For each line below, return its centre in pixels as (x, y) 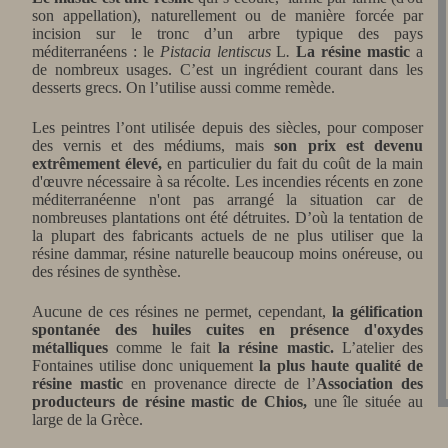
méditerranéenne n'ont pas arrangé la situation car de (227, 199)
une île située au (365, 401)
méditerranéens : (87, 51)
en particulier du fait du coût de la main (293, 163)
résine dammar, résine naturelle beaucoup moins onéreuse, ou (227, 253)
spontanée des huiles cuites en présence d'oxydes (227, 329)
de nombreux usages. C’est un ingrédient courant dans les (227, 69)
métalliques (70, 347)
